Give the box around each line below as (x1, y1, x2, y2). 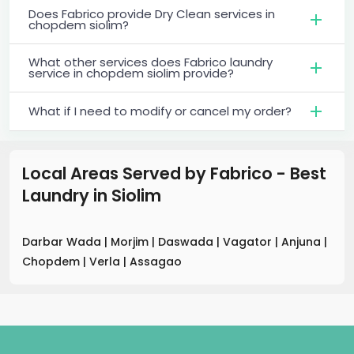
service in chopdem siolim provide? (28, 64, 234, 81)
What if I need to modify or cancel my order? (28, 102, 292, 119)
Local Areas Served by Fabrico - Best (22, 161, 326, 185)
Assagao (130, 253, 182, 269)
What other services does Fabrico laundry (28, 53, 273, 70)
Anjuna (281, 233, 324, 250)
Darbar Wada (22, 233, 104, 250)
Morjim (111, 233, 152, 250)
